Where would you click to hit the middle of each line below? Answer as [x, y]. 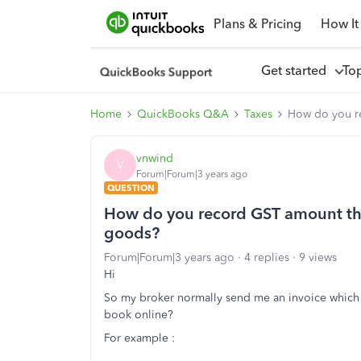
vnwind [155, 158]
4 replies [267, 257]
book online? [140, 315]
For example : [141, 338]
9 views [318, 257]
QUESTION [131, 188]
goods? [132, 233]
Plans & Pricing [257, 23]
